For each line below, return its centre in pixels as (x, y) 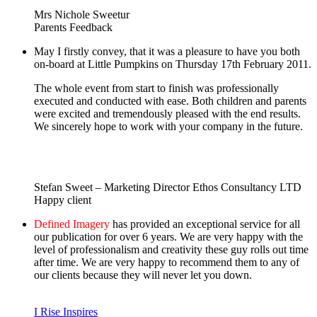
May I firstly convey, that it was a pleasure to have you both (167, 51)
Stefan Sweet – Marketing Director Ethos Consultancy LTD (168, 187)
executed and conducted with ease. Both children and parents (170, 100)
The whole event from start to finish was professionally (156, 88)
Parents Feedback (73, 27)
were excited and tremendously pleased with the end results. (167, 113)
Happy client (63, 200)
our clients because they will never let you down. (143, 275)
